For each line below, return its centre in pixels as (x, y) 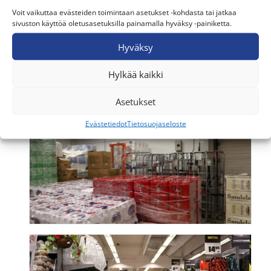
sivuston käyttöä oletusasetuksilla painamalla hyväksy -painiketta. (122, 23)
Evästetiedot (106, 123)
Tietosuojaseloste (156, 123)
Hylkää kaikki (135, 74)
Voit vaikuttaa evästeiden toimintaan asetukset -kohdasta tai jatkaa (124, 12)
